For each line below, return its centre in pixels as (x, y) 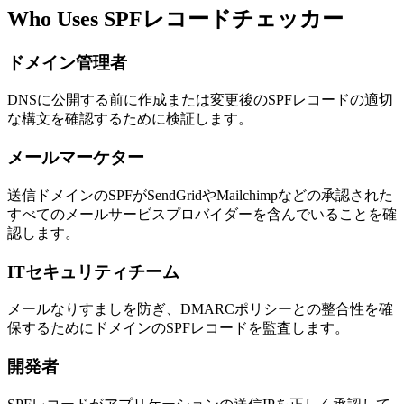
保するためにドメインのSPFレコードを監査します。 (178, 328)
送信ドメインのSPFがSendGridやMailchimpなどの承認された (200, 195)
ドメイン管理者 (67, 62)
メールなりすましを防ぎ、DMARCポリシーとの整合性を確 (200, 309)
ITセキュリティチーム (93, 271)
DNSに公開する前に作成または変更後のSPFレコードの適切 (200, 100)
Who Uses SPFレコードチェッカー (175, 18)
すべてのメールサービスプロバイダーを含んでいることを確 (202, 214)
